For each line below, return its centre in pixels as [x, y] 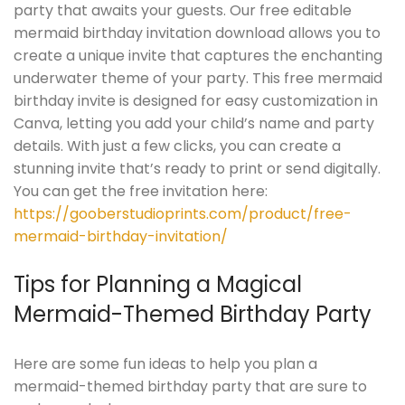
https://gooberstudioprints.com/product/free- [183, 213]
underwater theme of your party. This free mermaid [198, 78]
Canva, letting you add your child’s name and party [194, 123]
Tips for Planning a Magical [158, 284]
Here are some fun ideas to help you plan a [165, 363]
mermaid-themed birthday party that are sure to [190, 386]
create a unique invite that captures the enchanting [198, 55]
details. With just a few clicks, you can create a [177, 146]
